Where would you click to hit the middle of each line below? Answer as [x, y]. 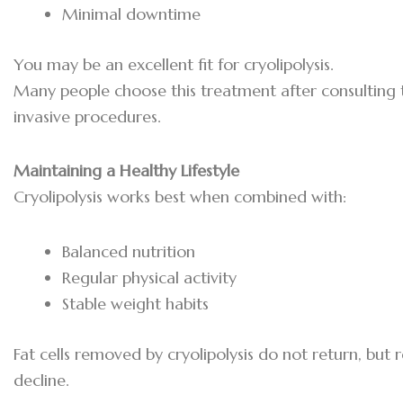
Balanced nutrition [129, 251]
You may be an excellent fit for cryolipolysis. [174, 64]
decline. [41, 380]
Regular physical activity [149, 277]
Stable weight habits [135, 303]
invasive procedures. [87, 116]
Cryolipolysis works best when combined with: [180, 197]
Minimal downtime [131, 13]
